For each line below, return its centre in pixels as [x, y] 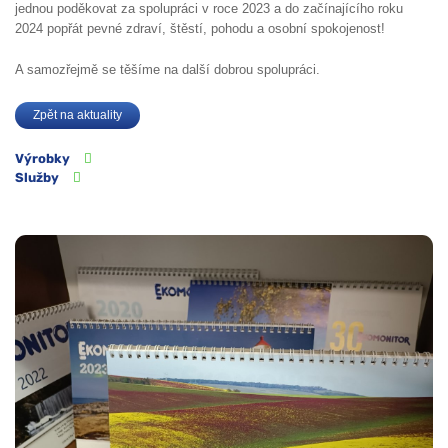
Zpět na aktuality [78, 115]
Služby [37, 177]
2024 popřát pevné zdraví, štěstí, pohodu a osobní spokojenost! [200, 28]
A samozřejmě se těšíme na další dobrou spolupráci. [167, 70]
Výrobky [42, 158]
